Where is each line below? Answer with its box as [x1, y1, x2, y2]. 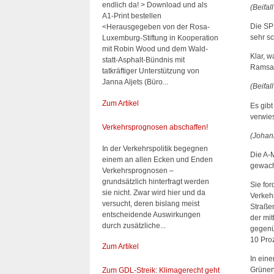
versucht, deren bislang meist [102, 199, 199, 208]
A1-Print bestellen [102, 12, 161, 21]
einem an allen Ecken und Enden [102, 155, 213, 164]
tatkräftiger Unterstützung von [102, 67, 199, 76]
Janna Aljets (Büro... [102, 78, 168, 87]
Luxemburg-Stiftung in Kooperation [102, 34, 218, 43]
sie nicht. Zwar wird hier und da [102, 188, 206, 197]
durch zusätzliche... [102, 221, 166, 230]
